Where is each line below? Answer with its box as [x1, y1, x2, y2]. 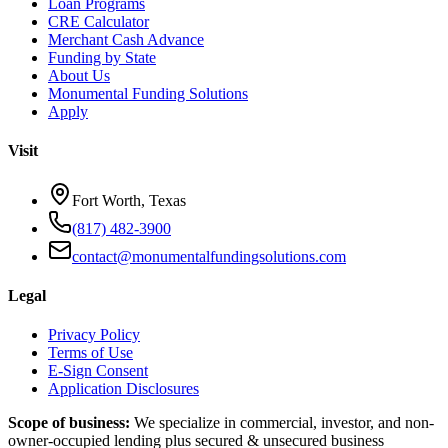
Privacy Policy [48, 326, 140, 344]
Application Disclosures [48, 380, 199, 398]
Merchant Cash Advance [48, 31, 204, 49]
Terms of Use [48, 344, 133, 362]
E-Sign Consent [48, 362, 148, 380]
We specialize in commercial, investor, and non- [130, 414, 434, 432]
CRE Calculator [48, 13, 149, 31]
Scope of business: [8, 414, 130, 432]
